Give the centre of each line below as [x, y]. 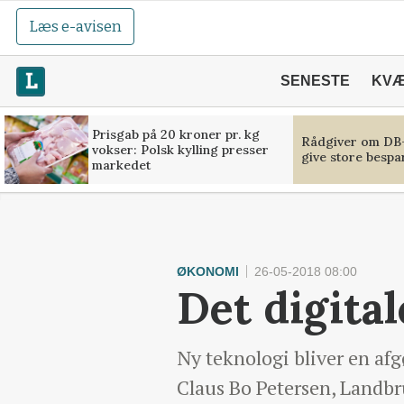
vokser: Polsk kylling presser [180, 149]
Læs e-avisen [76, 27]
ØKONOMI [208, 271]
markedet [121, 165]
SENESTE [315, 81]
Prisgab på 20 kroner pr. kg [175, 134]
